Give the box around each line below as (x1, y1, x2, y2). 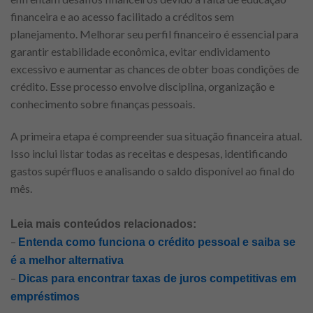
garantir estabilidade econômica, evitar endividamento (10, 45, 270, 58)
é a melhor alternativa (10, 254, 124, 266)
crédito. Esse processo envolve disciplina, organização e (10, 80, 275, 93)
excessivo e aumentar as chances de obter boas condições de (10, 62, 299, 75)
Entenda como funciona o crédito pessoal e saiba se (18, 235, 296, 248)
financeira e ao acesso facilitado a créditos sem (10, 10, 234, 23)
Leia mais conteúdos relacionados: (10, 217, 196, 230)
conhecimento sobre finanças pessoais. (10, 97, 195, 110)
